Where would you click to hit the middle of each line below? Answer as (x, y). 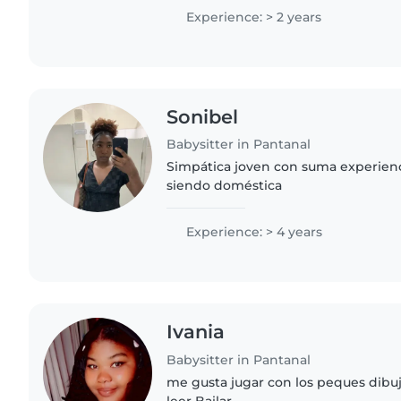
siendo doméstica (225, 186)
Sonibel (203, 116)
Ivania (196, 332)
